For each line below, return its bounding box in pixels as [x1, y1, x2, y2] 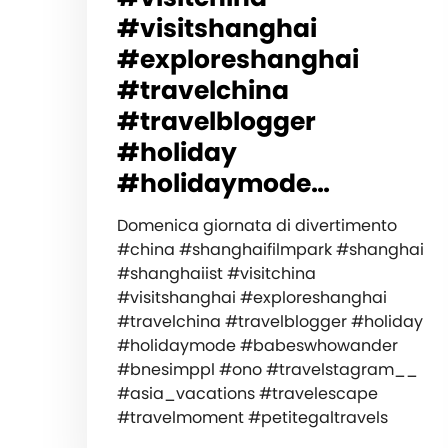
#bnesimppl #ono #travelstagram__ [117, 357, 418, 381]
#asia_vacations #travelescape [117, 381, 378, 405]
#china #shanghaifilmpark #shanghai [117, 237, 424, 261]
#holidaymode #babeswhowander [117, 333, 398, 357]
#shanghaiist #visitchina [117, 261, 316, 285]
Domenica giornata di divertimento [117, 213, 397, 237]
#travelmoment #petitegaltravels [117, 405, 388, 429]
